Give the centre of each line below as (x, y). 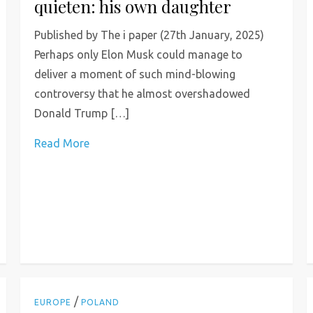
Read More (62, 143)
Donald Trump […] (82, 113)
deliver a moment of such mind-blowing (135, 74)
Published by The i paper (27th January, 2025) (150, 35)
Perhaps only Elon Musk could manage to (139, 54)
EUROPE (53, 302)
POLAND (101, 302)
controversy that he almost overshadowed (143, 94)
